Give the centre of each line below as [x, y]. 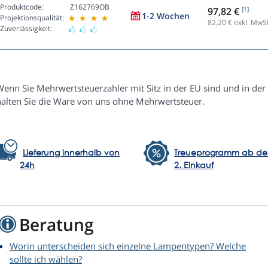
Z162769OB [90, 7]
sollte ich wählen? [46, 259]
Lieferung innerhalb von [71, 153]
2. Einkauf [194, 165]
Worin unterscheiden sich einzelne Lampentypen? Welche [128, 246]
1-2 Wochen [166, 16]
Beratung [57, 225]
